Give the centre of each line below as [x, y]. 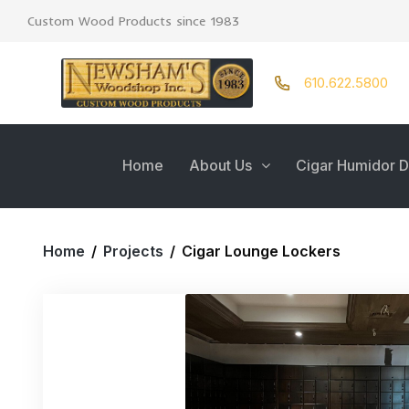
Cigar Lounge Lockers [259, 251]
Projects [133, 251]
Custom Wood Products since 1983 [133, 21]
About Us [220, 165]
